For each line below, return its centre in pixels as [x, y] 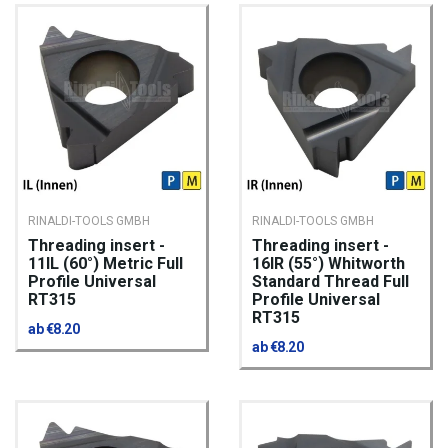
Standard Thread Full [330, 282]
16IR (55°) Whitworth [328, 264]
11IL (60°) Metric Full [105, 264]
